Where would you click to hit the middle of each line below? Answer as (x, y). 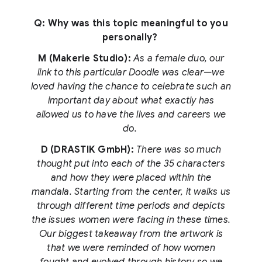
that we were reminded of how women (131, 248)
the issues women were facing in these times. (131, 220)
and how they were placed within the (131, 178)
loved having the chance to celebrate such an (131, 87)
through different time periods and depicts (131, 206)
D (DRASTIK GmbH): (89, 150)
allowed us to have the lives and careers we (131, 115)
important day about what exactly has (131, 101)
